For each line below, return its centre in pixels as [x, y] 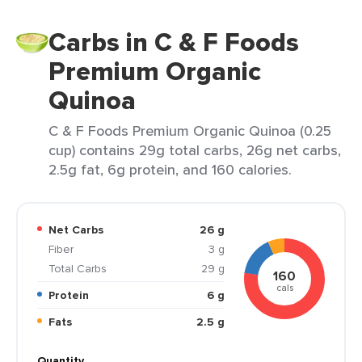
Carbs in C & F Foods [174, 42]
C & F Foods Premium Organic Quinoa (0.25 [190, 130]
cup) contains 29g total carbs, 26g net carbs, [195, 150]
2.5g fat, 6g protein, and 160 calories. [170, 169]
